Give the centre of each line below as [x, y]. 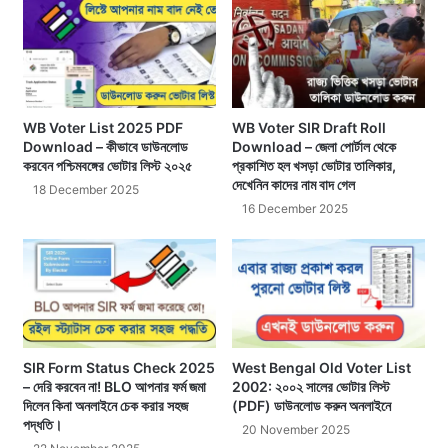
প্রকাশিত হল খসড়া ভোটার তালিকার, [314, 166]
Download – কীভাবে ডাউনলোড [105, 147]
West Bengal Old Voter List [321, 368]
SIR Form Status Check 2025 [119, 368]
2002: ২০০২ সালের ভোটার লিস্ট [311, 387]
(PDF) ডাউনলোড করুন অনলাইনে [311, 406]
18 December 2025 [86, 190]
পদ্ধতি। [42, 425]
